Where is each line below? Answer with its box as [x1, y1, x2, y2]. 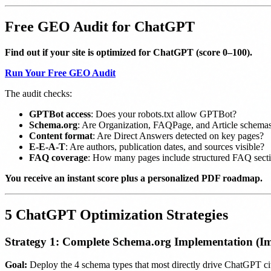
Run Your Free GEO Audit [5, 67, 116, 78]
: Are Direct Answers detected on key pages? [93, 130, 264, 141]
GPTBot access [29, 108, 91, 119]
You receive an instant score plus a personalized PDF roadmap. [5, 172, 263, 183]
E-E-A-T [29, 141, 65, 152]
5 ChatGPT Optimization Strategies [5, 206, 228, 223]
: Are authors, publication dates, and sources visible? [65, 141, 264, 152]
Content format [29, 130, 93, 141]
